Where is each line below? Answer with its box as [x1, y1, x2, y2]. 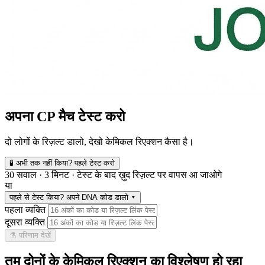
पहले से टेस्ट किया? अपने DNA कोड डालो [9, 192, 128, 202]
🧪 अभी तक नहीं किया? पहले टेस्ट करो [9, 158, 115, 167]
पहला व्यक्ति [5, 204, 46, 215]
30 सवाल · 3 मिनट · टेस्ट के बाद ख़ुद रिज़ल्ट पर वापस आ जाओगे [5, 169, 222, 180]
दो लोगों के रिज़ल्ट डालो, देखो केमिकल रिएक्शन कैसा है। [5, 136, 194, 147]
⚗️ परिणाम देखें [9, 230, 51, 240]
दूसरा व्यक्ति [5, 216, 45, 227]
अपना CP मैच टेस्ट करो [5, 108, 125, 124]
